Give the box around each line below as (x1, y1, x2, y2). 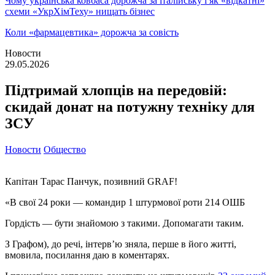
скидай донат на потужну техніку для (5, 98, 255, 115)
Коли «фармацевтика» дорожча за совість (5, 27, 179, 37)
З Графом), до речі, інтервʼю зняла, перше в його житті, (5, 238, 236, 249)
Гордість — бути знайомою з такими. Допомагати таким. (5, 217, 244, 228)
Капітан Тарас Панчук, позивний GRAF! (5, 176, 177, 187)
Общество (44, 144, 86, 155)
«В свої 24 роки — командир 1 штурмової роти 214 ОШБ (5, 196, 245, 207)
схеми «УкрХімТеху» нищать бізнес (5, 6, 155, 17)
